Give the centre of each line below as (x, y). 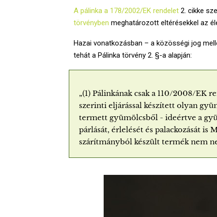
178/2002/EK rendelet (144, 10)
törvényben (91, 23)
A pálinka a (92, 10)
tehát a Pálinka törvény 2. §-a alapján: (133, 55)
